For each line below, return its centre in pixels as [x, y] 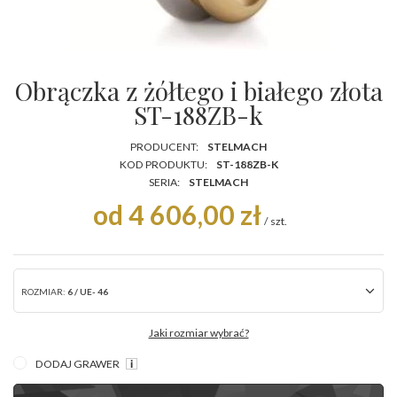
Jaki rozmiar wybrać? [198, 332]
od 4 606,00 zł [177, 214]
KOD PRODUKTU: [163, 164]
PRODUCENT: [164, 146]
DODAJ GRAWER [78, 363]
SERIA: [164, 182]
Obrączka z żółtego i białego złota [198, 90]
